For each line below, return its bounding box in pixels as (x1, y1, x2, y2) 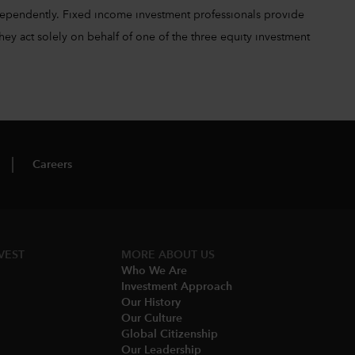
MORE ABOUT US (121, 249, 216, 261)
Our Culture (121, 312, 183, 324)
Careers (32, 158, 73, 170)
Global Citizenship (121, 328, 219, 340)
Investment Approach (121, 281, 233, 292)
